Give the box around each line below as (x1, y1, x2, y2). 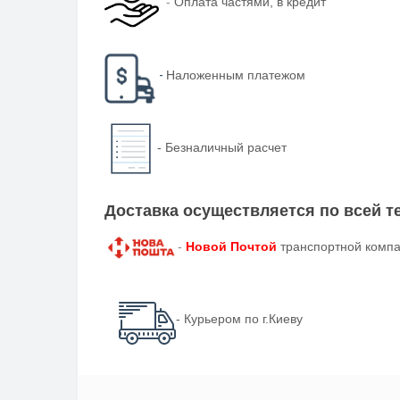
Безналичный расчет (165, 139, 287, 154)
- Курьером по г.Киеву (176, 311, 303, 326)
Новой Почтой (185, 239, 277, 254)
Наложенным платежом (165, 67, 305, 82)
